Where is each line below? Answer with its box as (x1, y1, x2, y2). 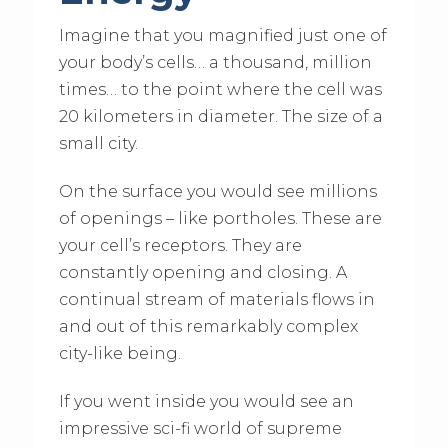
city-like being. (58, 344, 181, 364)
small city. (58, 134, 138, 154)
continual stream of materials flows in (58, 290, 375, 310)
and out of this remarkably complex (58, 317, 358, 337)
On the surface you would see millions (58, 182, 377, 202)
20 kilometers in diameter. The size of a (58, 107, 383, 127)
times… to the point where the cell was (58, 80, 382, 100)
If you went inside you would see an (58, 392, 354, 412)
